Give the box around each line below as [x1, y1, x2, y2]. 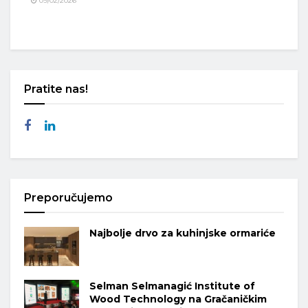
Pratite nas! [24, 82, 88, 96]
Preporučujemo [24, 191, 113, 205]
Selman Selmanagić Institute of [89, 280, 255, 293]
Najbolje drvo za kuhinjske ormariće [89, 227, 276, 240]
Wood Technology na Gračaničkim [89, 293, 267, 306]
